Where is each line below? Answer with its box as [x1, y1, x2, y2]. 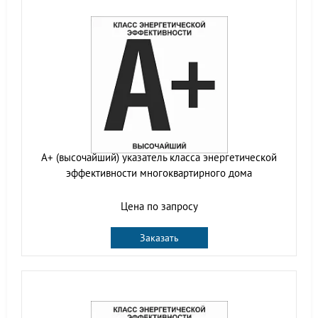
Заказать [139, 231, 179, 244]
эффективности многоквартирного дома [66, 165, 252, 180]
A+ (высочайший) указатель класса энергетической [41, 150, 277, 164]
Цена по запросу [120, 199, 198, 213]
